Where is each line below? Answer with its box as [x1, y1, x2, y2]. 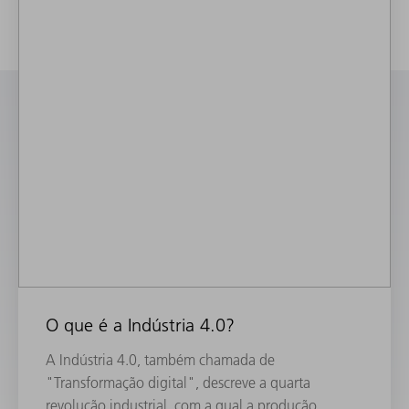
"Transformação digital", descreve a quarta [46, 372, 310, 392]
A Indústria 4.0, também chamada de [46, 350, 275, 369]
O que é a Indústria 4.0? [46, 313, 240, 336]
